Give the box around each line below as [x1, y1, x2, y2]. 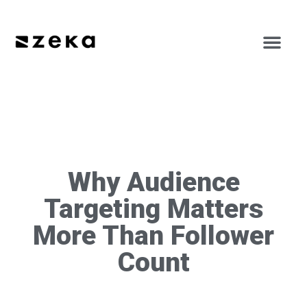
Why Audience [67, 167, 240, 198]
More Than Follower [33, 220, 274, 251]
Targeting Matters [44, 193, 263, 225]
